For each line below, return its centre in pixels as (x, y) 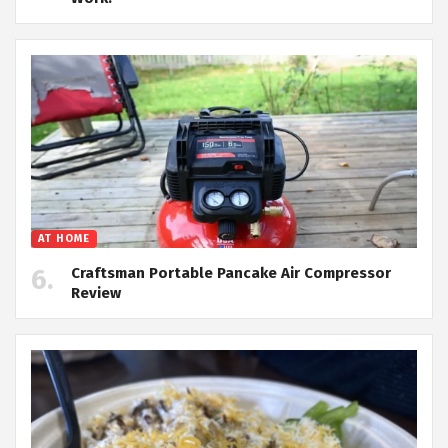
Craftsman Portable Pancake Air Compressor (231, 273)
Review (96, 293)
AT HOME (64, 239)
